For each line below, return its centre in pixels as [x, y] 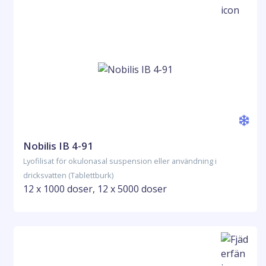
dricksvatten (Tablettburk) [68, 175]
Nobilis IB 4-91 [58, 146]
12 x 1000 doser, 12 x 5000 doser [95, 189]
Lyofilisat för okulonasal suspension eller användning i [120, 161]
